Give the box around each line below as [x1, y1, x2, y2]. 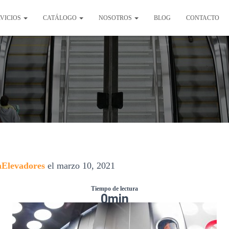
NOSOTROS [99, 14, 133, 21]
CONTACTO [186, 14, 219, 21]
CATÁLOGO [43, 14, 78, 21]
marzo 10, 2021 [57, 161, 115, 171]
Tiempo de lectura [91, 185, 138, 192]
